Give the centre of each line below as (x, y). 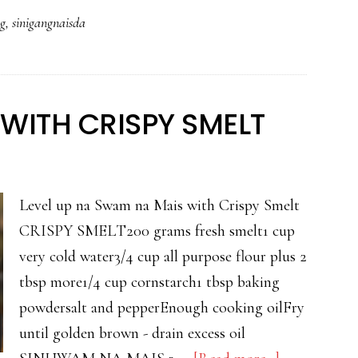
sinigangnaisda (49, 22)
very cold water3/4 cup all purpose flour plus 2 (163, 257)
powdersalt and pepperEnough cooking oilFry (162, 308)
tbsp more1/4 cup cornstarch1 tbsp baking (149, 282)
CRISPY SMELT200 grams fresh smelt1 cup (157, 231)
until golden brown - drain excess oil (132, 333)
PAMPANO (276, 27)
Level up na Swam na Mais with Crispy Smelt (159, 205)
